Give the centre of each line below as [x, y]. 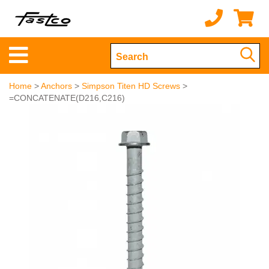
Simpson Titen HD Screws [131, 86]
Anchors [56, 86]
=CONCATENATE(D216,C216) [67, 98]
